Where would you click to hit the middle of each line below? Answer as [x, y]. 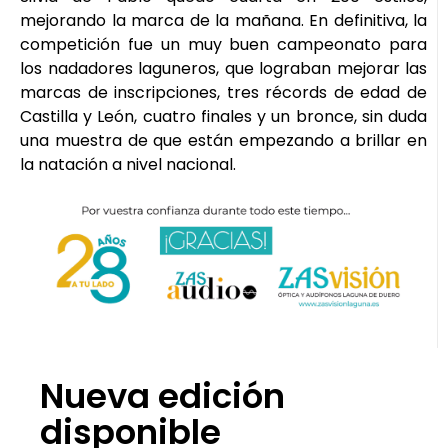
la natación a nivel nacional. [128, 164]
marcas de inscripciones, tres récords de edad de [223, 92]
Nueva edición [162, 395]
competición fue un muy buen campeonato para [223, 44]
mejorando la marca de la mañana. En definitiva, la [223, 20]
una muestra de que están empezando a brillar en [223, 140]
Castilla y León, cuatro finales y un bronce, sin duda [223, 116]
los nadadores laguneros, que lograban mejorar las [223, 68]
